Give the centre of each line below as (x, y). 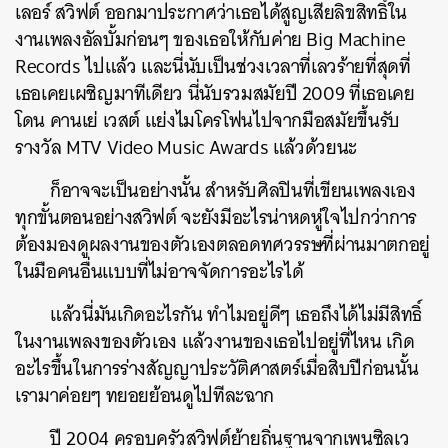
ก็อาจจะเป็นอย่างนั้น (128, 190)
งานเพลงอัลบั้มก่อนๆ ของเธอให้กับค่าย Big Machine (210, 39)
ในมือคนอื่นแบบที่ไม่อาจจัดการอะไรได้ (159, 271)
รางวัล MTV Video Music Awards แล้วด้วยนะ (186, 147)
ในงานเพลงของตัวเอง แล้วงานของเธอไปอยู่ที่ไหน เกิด (215, 341)
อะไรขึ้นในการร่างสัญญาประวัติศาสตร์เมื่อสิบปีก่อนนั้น (217, 368)
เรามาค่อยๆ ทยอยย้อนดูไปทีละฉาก (144, 395)
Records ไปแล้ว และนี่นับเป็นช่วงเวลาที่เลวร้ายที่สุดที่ (213, 66)
